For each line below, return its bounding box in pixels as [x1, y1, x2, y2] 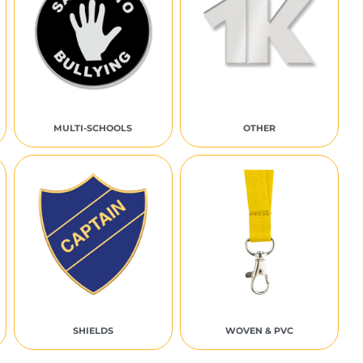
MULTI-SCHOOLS [53, 122, 133, 134]
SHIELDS [72, 325, 113, 336]
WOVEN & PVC [224, 325, 293, 336]
